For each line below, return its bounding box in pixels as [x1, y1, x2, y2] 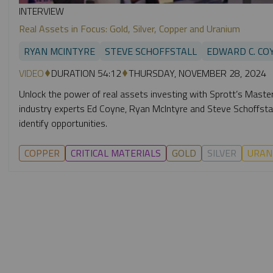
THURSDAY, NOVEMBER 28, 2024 [129, 65, 266, 80]
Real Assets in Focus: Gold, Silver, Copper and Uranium [19, 21, 240, 36]
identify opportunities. [19, 115, 107, 130]
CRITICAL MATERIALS [71, 145, 161, 160]
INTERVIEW [19, 3, 64, 18]
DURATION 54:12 [51, 65, 121, 80]
